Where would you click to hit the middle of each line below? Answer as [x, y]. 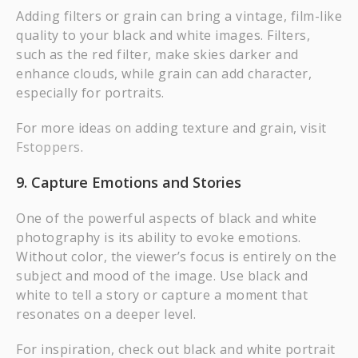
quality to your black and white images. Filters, [163, 35]
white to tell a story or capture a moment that [162, 295]
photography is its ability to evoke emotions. [159, 237]
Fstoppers [48, 147]
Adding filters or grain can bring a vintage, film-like [179, 16]
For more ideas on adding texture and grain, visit [171, 128]
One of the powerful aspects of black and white [166, 218]
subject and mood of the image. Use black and [162, 276]
